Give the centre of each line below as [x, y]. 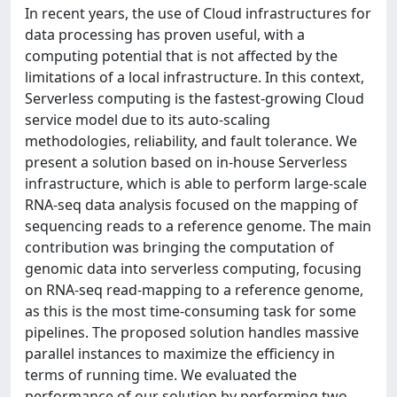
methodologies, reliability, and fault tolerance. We [191, 140]
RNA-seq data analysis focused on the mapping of [191, 204]
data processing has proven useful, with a [165, 34]
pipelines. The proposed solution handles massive [192, 332]
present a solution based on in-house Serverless [186, 162]
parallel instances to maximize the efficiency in [180, 353]
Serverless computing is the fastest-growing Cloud [195, 98]
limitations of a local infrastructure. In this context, [195, 77]
